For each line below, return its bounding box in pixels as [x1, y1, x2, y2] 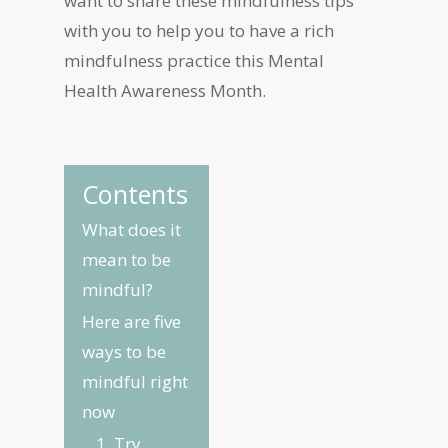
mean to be [82, 248, 171, 271]
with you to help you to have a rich [64, 19, 334, 42]
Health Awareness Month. [64, 79, 270, 102]
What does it [82, 218, 181, 241]
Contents [82, 177, 188, 211]
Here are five [82, 310, 181, 333]
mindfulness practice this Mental [64, 49, 324, 72]
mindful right [82, 370, 188, 393]
